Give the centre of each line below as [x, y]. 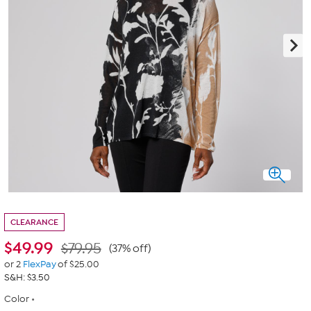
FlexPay [39, 264]
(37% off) [130, 249]
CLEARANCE [34, 222]
